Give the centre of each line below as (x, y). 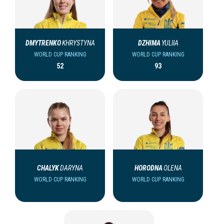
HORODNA (148, 168)
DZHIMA (149, 43)
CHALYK (48, 168)
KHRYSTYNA (78, 43)
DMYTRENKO (43, 43)
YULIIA (170, 43)
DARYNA (71, 168)
